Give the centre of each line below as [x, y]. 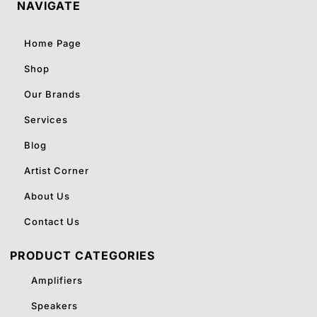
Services [46, 119]
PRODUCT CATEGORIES [82, 255]
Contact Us [52, 221]
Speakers [54, 305]
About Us [47, 196]
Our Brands [52, 94]
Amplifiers [57, 280]
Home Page [53, 43]
